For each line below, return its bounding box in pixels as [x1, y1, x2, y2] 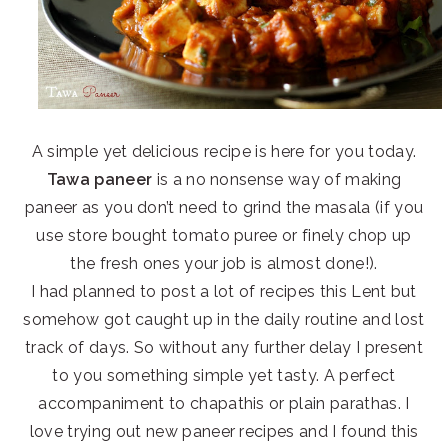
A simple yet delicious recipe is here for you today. [31, 142, 417, 162]
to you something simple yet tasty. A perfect [52, 366, 396, 386]
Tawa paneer [46, 170, 153, 190]
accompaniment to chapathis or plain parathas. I [38, 394, 410, 414]
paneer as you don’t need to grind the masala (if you [24, 198, 424, 218]
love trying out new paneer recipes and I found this [29, 422, 419, 442]
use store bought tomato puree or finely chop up [36, 226, 412, 246]
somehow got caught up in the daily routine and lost [23, 310, 425, 330]
